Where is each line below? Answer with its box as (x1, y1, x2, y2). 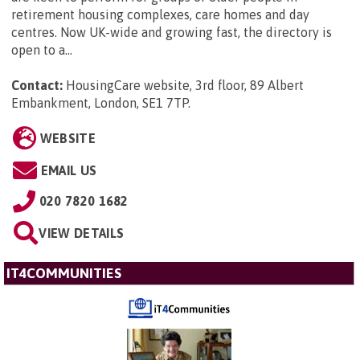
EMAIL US (40, 163, 97, 178)
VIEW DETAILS (39, 226, 125, 241)
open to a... (11, 43, 72, 58)
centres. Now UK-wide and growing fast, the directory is (11, 25, 332, 40)
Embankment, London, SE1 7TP (11, 96, 188, 111)
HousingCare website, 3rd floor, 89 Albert (66, 78, 304, 93)
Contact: (11, 78, 63, 93)
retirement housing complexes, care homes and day (11, 7, 309, 22)
